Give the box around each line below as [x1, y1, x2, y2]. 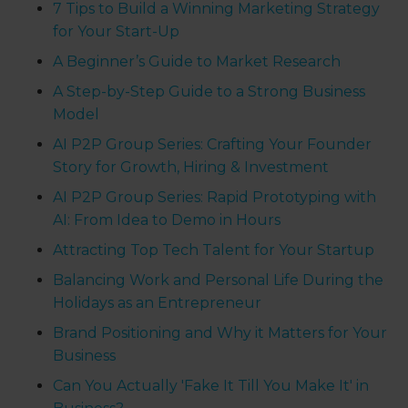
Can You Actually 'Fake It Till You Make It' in [53, 377, 370, 395]
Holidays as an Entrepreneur [53, 294, 262, 312]
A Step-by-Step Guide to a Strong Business [53, 83, 366, 101]
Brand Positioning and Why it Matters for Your [53, 324, 388, 342]
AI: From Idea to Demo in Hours [53, 211, 281, 229]
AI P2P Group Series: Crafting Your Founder [53, 136, 372, 154]
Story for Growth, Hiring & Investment [53, 158, 330, 177]
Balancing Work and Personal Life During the [53, 271, 384, 290]
